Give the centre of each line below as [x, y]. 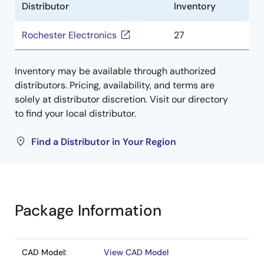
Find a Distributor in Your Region [104, 142]
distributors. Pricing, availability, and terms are [115, 85]
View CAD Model [136, 252]
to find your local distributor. [75, 113]
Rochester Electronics [69, 35]
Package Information [88, 210]
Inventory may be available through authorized [115, 71]
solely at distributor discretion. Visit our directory [121, 99]
